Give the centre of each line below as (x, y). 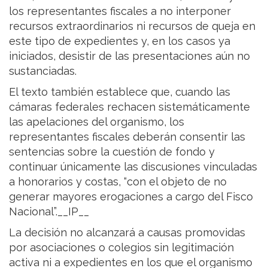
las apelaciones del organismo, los (97, 122)
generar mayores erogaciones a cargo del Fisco (131, 197)
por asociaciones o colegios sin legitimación (121, 248)
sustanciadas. (43, 71)
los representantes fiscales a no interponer (120, 11)
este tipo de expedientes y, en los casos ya (120, 41)
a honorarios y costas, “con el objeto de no (118, 182)
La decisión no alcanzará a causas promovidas (127, 233)
